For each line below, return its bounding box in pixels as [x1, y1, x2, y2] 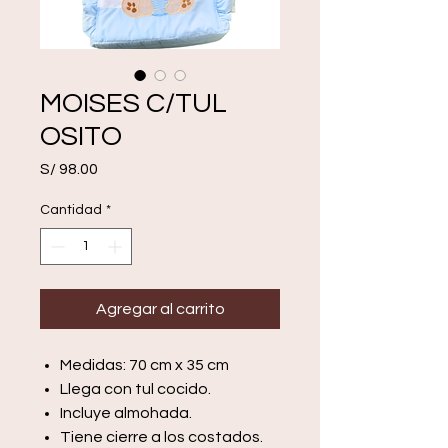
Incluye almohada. [60, 405, 192, 422]
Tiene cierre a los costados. [60, 429, 263, 446]
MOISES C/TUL [40, 89, 227, 119]
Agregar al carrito [95, 301, 225, 318]
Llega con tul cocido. [60, 381, 211, 398]
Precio [97, 160, 144, 177]
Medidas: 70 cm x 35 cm [60, 357, 229, 374]
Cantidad [40, 203, 102, 218]
